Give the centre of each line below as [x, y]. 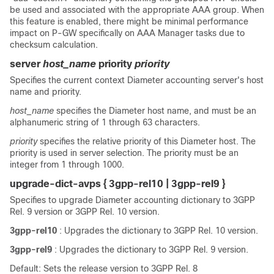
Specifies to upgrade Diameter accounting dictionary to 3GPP [132, 200]
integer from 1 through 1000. [67, 165]
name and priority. [46, 92]
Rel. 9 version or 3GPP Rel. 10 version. [85, 212]
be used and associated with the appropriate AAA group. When [137, 10]
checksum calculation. [54, 45]
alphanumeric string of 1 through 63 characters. [105, 122]
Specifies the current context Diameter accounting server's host [137, 80]
